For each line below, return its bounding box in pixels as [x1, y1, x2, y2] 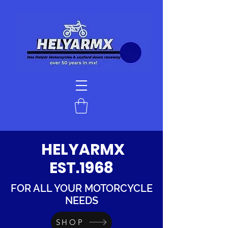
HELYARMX [38, 138, 125, 160]
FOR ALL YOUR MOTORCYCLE [10, 182, 153, 194]
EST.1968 [49, 157, 113, 179]
